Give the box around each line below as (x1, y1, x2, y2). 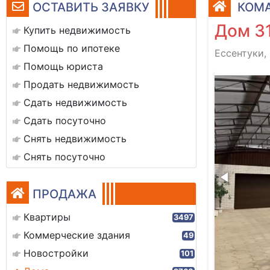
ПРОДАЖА (33, 187, 96, 201)
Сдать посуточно (24, 115, 106, 127)
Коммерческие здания (24, 229, 130, 241)
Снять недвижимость (24, 133, 127, 145)
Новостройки (24, 247, 89, 259)
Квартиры (24, 211, 71, 223)
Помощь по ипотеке (24, 42, 120, 54)
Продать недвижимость (24, 78, 139, 90)
